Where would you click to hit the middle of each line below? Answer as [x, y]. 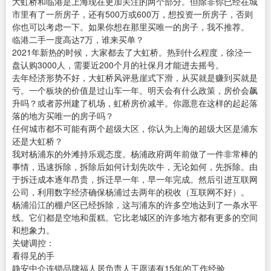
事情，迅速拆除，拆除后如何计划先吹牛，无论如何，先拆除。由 [135, 167]
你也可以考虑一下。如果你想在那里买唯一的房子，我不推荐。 [131, 27]
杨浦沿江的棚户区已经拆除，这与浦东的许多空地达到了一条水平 [135, 205]
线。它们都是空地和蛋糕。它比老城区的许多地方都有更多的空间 [135, 217]
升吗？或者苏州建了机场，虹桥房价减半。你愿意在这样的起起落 [135, 103]
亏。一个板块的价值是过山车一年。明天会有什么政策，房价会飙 [135, 90]
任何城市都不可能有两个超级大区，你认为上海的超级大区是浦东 [135, 129]
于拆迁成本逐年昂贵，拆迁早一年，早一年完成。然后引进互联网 [135, 179]
